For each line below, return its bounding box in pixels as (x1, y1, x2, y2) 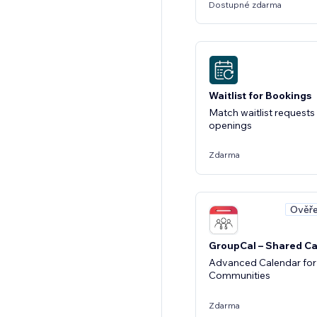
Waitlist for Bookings (209, 88, 311, 102)
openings (209, 118, 252, 132)
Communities (209, 269, 270, 282)
